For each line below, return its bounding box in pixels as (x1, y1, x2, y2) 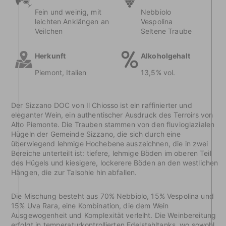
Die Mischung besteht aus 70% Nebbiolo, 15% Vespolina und (11, 192, 214, 201)
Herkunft (35, 51, 66, 61)
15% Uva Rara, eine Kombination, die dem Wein (11, 201, 169, 210)
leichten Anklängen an (35, 17, 109, 26)
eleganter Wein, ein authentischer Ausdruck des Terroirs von (11, 110, 213, 120)
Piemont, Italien (35, 68, 87, 77)
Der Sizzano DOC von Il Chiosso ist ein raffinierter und (11, 101, 192, 110)
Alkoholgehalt (141, 51, 190, 61)
